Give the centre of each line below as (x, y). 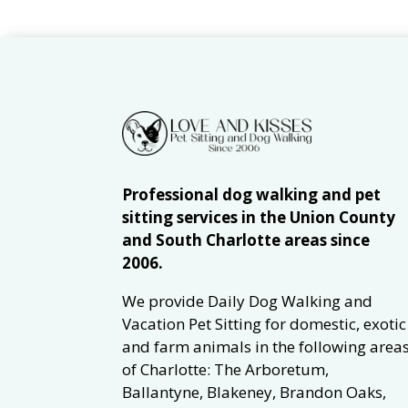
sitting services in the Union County (259, 217)
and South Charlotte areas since (246, 240)
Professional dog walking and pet (252, 194)
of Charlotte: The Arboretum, (226, 369)
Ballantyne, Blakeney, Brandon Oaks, (255, 392)
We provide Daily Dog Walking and (248, 301)
